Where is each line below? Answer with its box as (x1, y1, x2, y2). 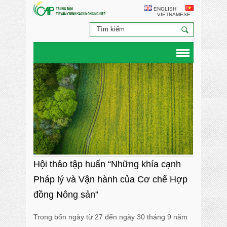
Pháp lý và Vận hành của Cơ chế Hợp (33, 174, 188, 184)
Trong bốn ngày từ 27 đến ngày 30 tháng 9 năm (33, 213, 188, 221)
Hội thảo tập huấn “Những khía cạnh (33, 159, 181, 169)
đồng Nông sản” (33, 190, 99, 200)
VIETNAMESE (155, 12, 191, 17)
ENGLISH (152, 6, 176, 12)
